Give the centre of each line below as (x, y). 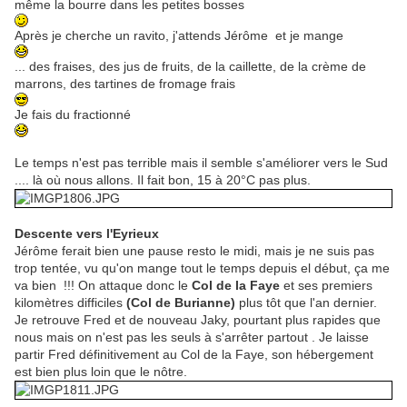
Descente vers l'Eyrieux (89, 234)
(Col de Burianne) (181, 303)
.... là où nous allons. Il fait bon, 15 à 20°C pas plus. (163, 180)
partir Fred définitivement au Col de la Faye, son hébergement (194, 355)
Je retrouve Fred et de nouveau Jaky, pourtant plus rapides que (198, 320)
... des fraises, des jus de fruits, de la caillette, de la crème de (190, 67)
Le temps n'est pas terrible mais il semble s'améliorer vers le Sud (201, 163)
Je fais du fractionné (74, 115)
